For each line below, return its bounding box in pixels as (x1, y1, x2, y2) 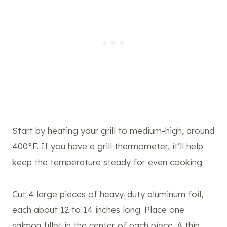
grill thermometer (97, 141, 168, 152)
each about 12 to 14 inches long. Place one (12, 204, 184, 215)
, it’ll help (168, 141, 203, 152)
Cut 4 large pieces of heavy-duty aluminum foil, (12, 188, 203, 200)
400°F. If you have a (12, 141, 97, 152)
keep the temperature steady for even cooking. (12, 157, 204, 168)
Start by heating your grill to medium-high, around (12, 125, 214, 136)
